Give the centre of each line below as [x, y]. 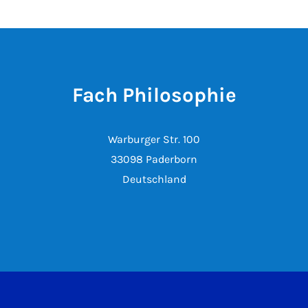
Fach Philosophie [154, 95]
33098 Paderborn [154, 159]
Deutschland [154, 179]
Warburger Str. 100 [154, 139]
